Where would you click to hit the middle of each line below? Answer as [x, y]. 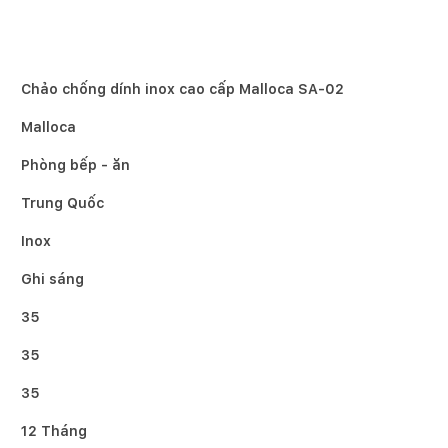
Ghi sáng [52, 279]
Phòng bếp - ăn [75, 165]
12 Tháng [54, 431]
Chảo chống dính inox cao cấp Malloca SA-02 [182, 89]
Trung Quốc [62, 203]
